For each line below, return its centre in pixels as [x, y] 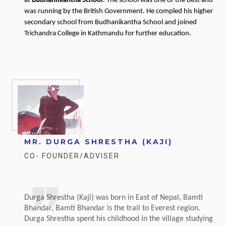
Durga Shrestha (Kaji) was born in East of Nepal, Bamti [114, 197]
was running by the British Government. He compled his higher [119, 11]
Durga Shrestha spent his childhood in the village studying [119, 219]
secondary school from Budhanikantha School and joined [110, 22]
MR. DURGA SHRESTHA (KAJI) [98, 142]
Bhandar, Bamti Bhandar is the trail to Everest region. [112, 208]
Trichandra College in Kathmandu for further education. [108, 33]
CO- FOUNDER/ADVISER [72, 156]
